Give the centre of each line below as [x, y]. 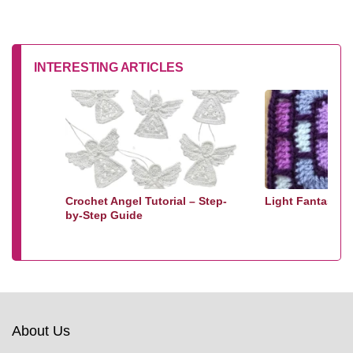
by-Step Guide [104, 215]
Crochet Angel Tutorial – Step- [146, 201]
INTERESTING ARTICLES [109, 67]
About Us [41, 331]
